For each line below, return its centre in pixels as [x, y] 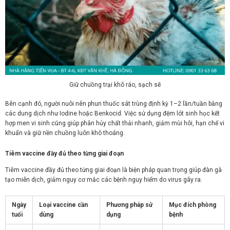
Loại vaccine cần [63, 205]
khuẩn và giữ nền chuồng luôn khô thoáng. [65, 133]
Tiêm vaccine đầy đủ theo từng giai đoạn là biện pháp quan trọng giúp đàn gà [113, 170]
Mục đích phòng [193, 205]
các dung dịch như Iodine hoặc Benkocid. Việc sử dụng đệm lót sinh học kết [112, 113]
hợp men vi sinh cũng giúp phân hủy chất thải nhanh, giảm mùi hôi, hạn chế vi [115, 123]
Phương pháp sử [129, 205]
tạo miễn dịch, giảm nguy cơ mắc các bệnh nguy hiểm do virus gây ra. [104, 180]
